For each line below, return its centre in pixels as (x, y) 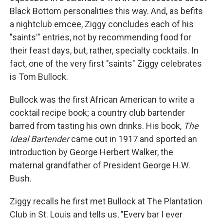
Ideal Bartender (39, 139)
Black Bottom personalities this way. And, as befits (106, 11)
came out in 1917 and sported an (133, 139)
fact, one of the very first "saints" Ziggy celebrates (106, 63)
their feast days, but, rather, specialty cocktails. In (104, 50)
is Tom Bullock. (39, 76)
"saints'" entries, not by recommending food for (100, 37)
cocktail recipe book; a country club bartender (97, 112)
